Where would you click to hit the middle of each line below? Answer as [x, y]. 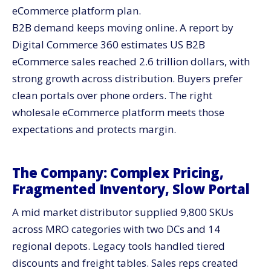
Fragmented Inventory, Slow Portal [131, 189]
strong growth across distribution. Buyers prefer [127, 78]
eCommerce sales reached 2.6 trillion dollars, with [131, 61]
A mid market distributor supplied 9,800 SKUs [123, 212]
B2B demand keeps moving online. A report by [123, 28]
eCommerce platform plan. [77, 11]
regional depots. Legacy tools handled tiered [119, 246]
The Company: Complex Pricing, [118, 172]
